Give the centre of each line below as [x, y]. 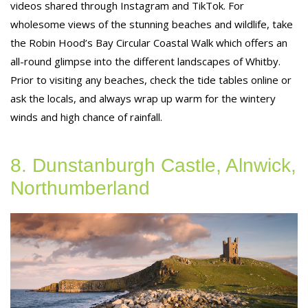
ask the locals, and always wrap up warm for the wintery [143, 98]
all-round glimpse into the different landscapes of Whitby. [145, 61]
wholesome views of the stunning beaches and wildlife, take [152, 24]
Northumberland [80, 188]
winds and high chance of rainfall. [86, 117]
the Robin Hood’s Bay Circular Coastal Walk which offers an [149, 42]
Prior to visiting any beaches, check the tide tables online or [151, 79]
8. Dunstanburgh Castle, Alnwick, [153, 165]
